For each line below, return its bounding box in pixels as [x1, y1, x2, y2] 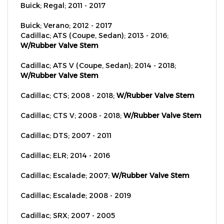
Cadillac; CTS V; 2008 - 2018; [20, 100, 121, 109]
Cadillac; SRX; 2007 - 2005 [20, 200, 115, 209]
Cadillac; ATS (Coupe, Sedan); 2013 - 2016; [20, 20, 168, 29]
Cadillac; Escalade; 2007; [20, 160, 111, 169]
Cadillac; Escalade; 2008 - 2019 [20, 180, 131, 189]
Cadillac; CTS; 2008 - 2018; [20, 80, 116, 89]
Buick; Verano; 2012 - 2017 [20, 10, 112, 19]
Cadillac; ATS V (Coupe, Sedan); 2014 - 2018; [20, 50, 176, 59]
